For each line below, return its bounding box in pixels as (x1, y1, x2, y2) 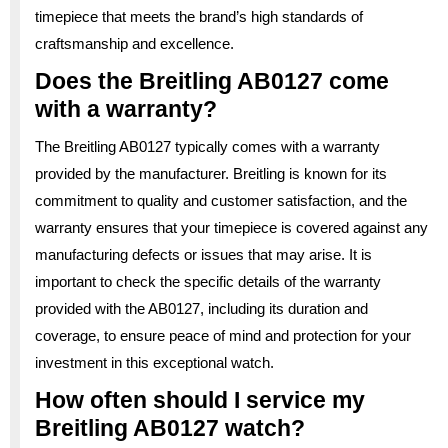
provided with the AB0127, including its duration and (35, 299, 368, 317)
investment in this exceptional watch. (35, 353, 274, 371)
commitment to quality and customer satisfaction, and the (35, 191, 407, 209)
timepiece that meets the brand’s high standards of (35, 7, 363, 25)
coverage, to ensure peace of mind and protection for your (35, 326, 411, 344)
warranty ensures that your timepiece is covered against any (35, 218, 428, 236)
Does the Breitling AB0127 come (35, 67, 389, 94)
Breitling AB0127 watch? (35, 414, 305, 441)
